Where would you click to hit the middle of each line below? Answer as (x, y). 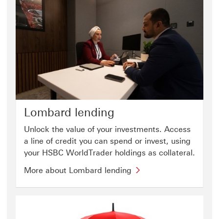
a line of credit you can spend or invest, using (107, 141)
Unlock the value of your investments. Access (107, 130)
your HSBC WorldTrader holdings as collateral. (109, 153)
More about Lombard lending (78, 171)
